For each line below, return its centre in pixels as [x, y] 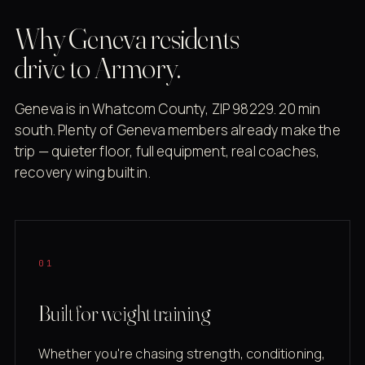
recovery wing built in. [83, 172]
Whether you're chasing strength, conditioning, [182, 353]
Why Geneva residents [127, 38]
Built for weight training [124, 313]
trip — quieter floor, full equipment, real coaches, [167, 151]
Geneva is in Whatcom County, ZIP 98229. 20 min [168, 108]
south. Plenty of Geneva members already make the [178, 130]
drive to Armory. [98, 67]
